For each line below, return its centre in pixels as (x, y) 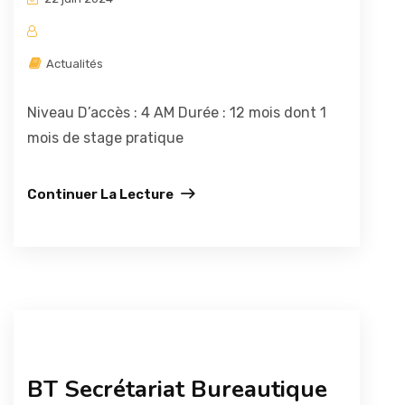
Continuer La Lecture (100, 194)
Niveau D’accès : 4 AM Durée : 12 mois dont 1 (177, 113)
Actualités (73, 64)
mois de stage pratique (105, 138)
